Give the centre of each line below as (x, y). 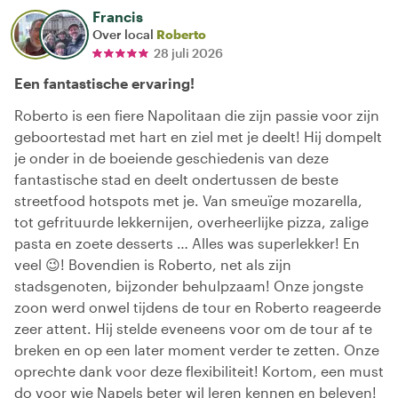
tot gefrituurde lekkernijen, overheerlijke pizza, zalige (191, 221)
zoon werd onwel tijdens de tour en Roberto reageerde (198, 306)
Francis (118, 16)
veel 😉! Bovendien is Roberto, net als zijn (153, 264)
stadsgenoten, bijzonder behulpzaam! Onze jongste (189, 285)
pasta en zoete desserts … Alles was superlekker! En (187, 243)
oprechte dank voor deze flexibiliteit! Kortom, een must (199, 370)
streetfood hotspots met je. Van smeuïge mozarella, (188, 200)
